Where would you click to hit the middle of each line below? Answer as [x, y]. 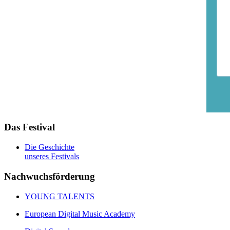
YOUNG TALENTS [60, 196]
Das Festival [30, 127]
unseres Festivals [52, 157]
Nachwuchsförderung [50, 176]
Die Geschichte [50, 147]
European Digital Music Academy [80, 214]
